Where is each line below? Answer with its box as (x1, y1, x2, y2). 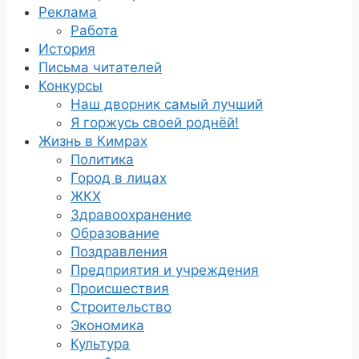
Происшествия (71, 280, 169, 296)
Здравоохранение (71, 206, 192, 223)
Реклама (38, 3, 97, 20)
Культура (71, 335, 130, 352)
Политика (71, 151, 134, 167)
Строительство (71, 298, 171, 315)
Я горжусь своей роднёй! (71, 114, 239, 131)
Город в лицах (71, 169, 167, 186)
